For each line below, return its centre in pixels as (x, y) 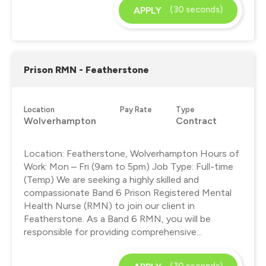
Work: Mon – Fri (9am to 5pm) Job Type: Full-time (129, 166)
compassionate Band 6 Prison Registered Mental (128, 192)
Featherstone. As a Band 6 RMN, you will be (117, 218)
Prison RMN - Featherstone (86, 69)
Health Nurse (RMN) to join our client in (109, 205)
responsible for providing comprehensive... (113, 232)
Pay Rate (136, 109)
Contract (196, 121)
